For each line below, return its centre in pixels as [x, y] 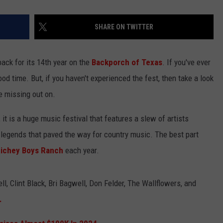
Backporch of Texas [127, 62]
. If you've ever [186, 62]
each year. [81, 151]
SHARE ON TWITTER [124, 27]
